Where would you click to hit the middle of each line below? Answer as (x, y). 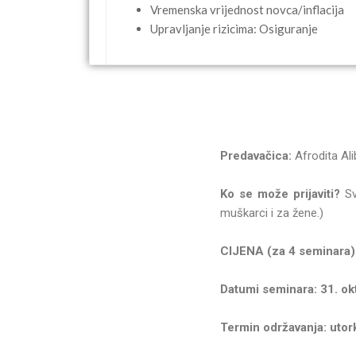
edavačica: (264, 155)
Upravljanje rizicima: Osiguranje (234, 29)
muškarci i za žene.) (272, 213)
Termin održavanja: (273, 327)
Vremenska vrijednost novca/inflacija (247, 10)
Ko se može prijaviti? (282, 193)
